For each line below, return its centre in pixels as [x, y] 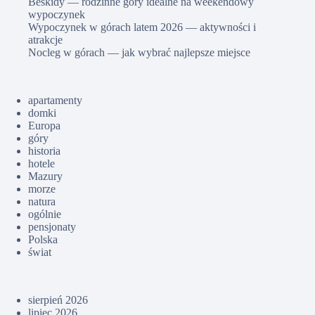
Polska [43, 240]
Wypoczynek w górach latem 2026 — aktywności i [142, 27]
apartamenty [55, 101]
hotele [41, 164]
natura [42, 202]
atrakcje [45, 40]
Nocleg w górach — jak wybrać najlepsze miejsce [139, 53]
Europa [44, 126]
